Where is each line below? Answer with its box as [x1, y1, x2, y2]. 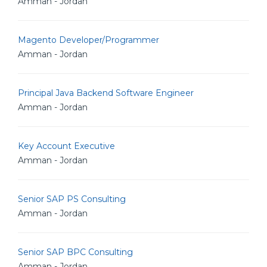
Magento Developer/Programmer [18, 35, 159, 45]
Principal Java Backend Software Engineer [18, 88, 194, 98]
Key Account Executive [18, 141, 115, 151]
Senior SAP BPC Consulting [18, 247, 133, 257]
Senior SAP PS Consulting [18, 194, 126, 204]
